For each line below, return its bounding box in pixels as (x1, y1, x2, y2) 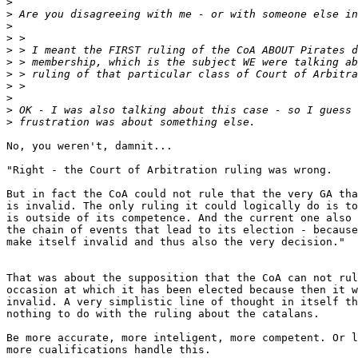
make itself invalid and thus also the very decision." (6, 236, 345, 249)
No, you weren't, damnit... (6, 140, 173, 153)
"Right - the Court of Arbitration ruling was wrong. (6, 164, 332, 177)
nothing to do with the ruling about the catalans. (6, 308, 320, 320)
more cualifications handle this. (6, 344, 211, 356)
